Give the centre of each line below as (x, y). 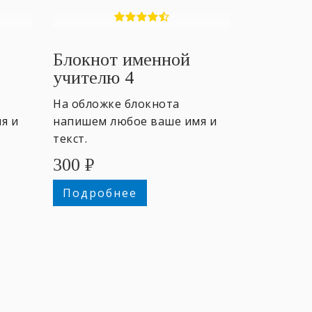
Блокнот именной (122, 59)
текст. (70, 138)
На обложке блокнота (116, 103)
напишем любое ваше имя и (135, 121)
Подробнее (100, 193)
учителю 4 (93, 77)
